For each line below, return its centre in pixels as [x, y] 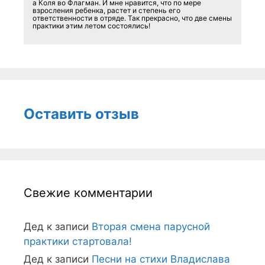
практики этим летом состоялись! [91, 25]
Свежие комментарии [88, 193]
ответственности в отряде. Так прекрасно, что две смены [132, 18]
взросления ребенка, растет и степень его [106, 10]
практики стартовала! [78, 241]
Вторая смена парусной [151, 226]
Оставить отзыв [81, 114]
